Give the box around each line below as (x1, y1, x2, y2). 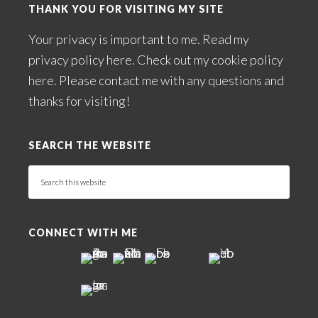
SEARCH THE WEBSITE (28, 139, 151, 151)
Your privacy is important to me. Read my (28, 31, 249, 47)
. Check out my (132, 52, 212, 67)
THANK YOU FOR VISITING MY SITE (28, 3, 224, 15)
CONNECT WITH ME (28, 226, 138, 238)
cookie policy (212, 52, 283, 67)
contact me (99, 72, 158, 88)
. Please (54, 72, 99, 88)
